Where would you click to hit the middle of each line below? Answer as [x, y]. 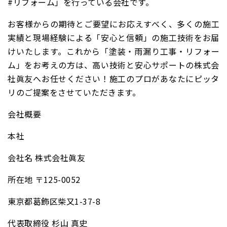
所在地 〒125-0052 [44, 179]
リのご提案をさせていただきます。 [74, 92]
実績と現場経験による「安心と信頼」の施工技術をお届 [113, 37]
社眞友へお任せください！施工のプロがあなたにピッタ [113, 79]
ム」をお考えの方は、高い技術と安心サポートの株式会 [113, 65]
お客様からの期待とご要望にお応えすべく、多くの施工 [113, 24]
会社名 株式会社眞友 [46, 158]
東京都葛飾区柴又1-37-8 [54, 201]
